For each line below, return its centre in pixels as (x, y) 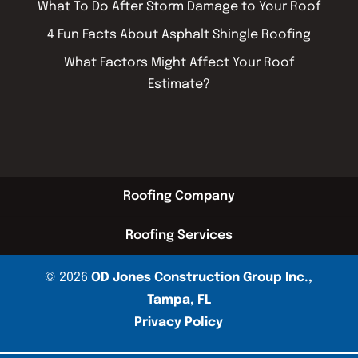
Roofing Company (179, 196)
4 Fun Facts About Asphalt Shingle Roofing (179, 34)
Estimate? (179, 84)
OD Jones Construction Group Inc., (202, 277)
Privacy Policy (179, 322)
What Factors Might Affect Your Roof (179, 62)
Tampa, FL (179, 300)
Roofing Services (179, 235)
